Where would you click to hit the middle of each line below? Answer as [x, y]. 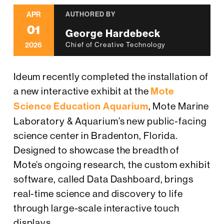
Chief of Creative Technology [115, 44]
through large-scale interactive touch [96, 208]
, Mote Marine [179, 106]
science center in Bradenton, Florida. [96, 136]
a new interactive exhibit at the [82, 91]
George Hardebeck [113, 34]
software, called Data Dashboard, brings [103, 179]
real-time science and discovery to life [98, 194]
